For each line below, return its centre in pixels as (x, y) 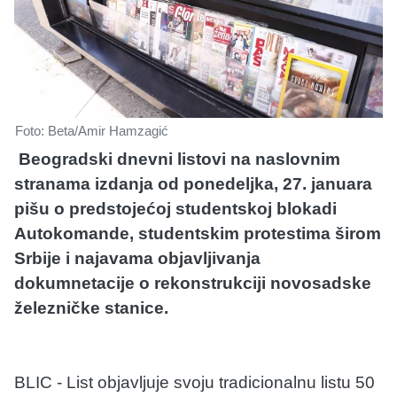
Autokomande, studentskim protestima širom (198, 233)
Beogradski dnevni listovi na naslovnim (177, 159)
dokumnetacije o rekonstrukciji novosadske (193, 283)
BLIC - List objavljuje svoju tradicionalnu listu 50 (195, 382)
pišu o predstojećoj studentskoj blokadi (175, 208)
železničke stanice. (91, 307)
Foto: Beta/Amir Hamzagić (92, 130)
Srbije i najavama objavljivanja (137, 258)
